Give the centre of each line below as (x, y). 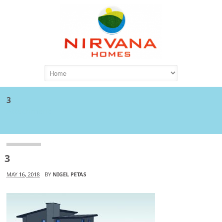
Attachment (29, 111)
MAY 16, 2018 (23, 174)
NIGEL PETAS (70, 174)
